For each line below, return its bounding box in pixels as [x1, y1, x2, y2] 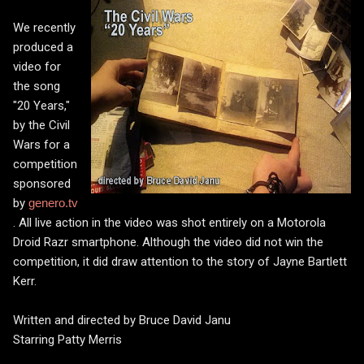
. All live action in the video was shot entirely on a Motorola [13, 215, 326, 231]
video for [13, 59, 61, 75]
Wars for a [13, 137, 70, 153]
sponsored [13, 176, 71, 192]
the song [13, 79, 60, 94]
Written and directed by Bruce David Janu [13, 313, 231, 328]
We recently [13, 20, 76, 36]
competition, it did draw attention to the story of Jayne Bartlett [13, 254, 347, 270]
